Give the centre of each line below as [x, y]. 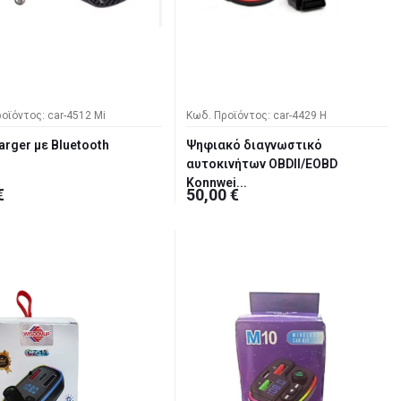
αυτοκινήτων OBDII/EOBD [262, 164]
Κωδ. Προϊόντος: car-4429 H [256, 116]
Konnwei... [217, 183]
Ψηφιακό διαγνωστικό [254, 145]
